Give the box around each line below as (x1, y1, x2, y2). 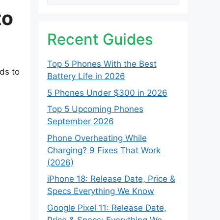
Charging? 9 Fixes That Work (47, 145, 161, 155)
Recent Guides (47, 30, 153, 48)
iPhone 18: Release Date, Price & (47, 174, 175, 184)
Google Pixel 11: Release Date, (47, 202, 166, 213)
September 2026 (47, 116, 114, 126)
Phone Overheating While (47, 133, 147, 143)
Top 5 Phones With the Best (47, 59, 157, 69)
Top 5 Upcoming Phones (47, 104, 143, 114)
